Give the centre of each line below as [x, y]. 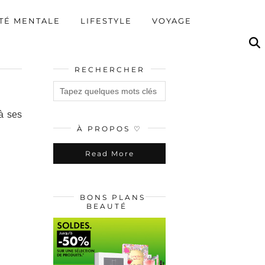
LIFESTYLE [106, 20]
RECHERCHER [109, 70]
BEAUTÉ [106, 206]
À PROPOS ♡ [109, 129]
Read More [109, 153]
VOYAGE [172, 20]
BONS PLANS [112, 197]
